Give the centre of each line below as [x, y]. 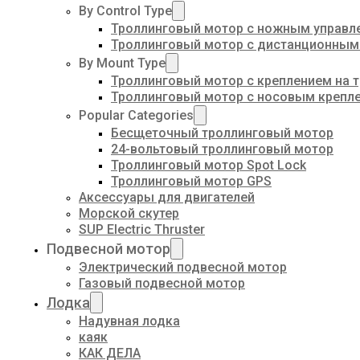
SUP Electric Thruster [142, 229]
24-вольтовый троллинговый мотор [222, 149]
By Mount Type [122, 63]
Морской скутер [129, 213]
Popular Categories [136, 115]
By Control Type [125, 11]
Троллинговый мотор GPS [191, 181]
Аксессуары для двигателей [167, 197]
